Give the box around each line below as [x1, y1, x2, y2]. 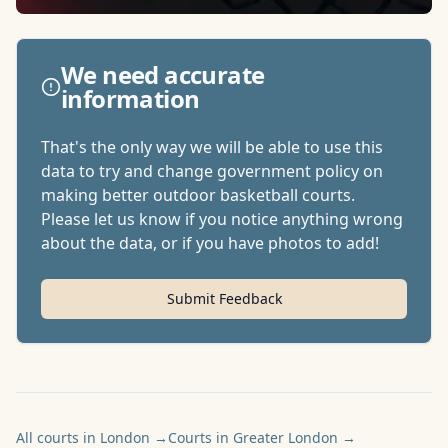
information [60, 82, 200, 115]
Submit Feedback [166, 289, 282, 308]
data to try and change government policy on [41, 160, 383, 182]
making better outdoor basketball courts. [41, 184, 355, 206]
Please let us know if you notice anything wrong [41, 208, 403, 230]
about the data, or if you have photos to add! [41, 232, 379, 254]
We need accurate [60, 58, 265, 91]
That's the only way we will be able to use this [41, 136, 383, 158]
